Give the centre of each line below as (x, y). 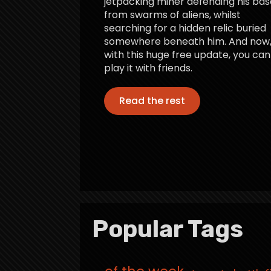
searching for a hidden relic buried (185, 28)
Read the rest (152, 100)
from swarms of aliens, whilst (172, 15)
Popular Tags (168, 229)
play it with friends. (148, 68)
